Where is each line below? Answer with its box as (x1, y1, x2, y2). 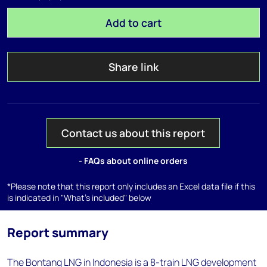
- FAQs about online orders (79, 155, 188, 166)
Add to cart (105, 15, 162, 30)
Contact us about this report (61, 126, 206, 140)
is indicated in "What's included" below (7, 192, 151, 203)
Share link (108, 60, 159, 74)
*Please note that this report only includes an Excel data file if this (7, 181, 255, 192)
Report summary (7, 224, 108, 241)
